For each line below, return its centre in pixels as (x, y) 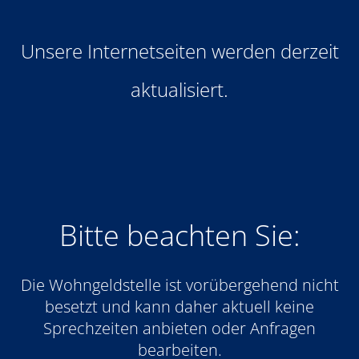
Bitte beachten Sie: (179, 235)
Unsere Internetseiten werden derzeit (179, 50)
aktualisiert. (179, 89)
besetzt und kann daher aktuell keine (179, 306)
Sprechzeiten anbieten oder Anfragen (179, 328)
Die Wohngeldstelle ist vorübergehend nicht (179, 284)
